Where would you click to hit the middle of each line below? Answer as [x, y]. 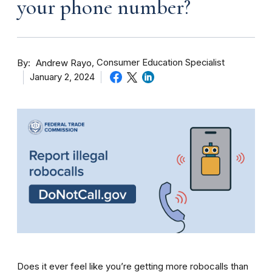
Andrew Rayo [64, 63]
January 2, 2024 [62, 77]
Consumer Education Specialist [161, 63]
